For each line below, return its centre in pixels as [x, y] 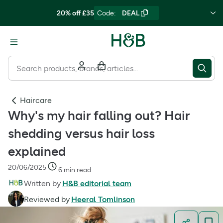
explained [37, 151]
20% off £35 [75, 13]
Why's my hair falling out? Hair [99, 115]
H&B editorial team [97, 183]
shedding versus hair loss [81, 133]
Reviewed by [47, 199]
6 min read [75, 170]
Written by [42, 183]
